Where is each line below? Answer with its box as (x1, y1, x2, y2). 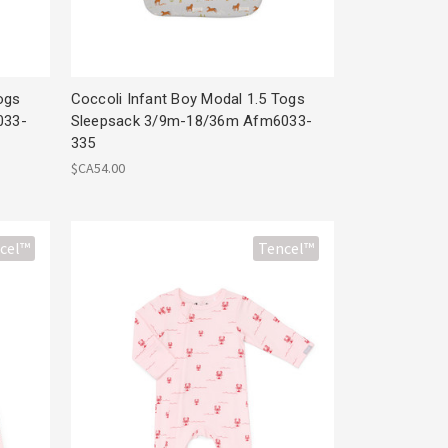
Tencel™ (258, 238, 315, 259)
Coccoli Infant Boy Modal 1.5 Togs (70, 89, 305, 108)
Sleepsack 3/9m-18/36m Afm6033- (70, 111, 313, 130)
